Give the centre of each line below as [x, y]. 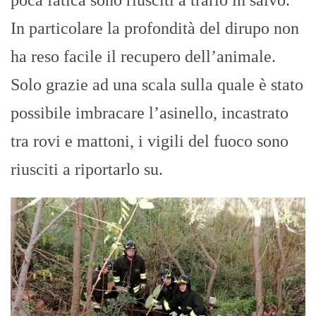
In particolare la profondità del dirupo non [155, 28]
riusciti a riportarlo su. [87, 169]
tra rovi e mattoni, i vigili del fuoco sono [150, 141]
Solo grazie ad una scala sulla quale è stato [157, 84]
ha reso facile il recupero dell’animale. [143, 56]
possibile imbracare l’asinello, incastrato [150, 113]
